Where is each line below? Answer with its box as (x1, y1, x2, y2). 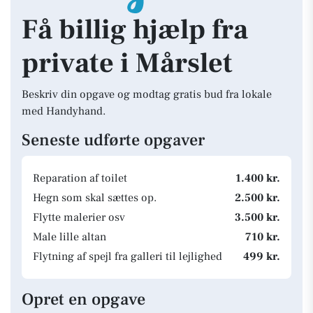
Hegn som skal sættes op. (33, 191, 156, 205)
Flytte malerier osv (33, 210, 125, 224)
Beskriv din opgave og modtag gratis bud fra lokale (22, 87, 272, 101)
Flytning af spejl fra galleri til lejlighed (33, 249, 222, 263)
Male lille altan (33, 230, 106, 244)
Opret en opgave (22, 289, 145, 310)
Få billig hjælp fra (22, 12, 248, 48)
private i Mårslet (22, 45, 233, 81)
